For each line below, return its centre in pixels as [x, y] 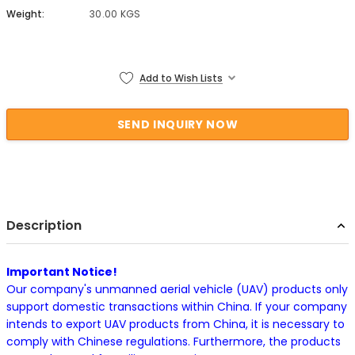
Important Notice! [62, 272]
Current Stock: [48, 65]
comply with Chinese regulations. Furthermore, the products [174, 342]
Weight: [25, 14]
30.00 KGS [115, 14]
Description [44, 226]
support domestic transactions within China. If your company [177, 307]
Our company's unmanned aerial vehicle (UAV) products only [177, 290]
